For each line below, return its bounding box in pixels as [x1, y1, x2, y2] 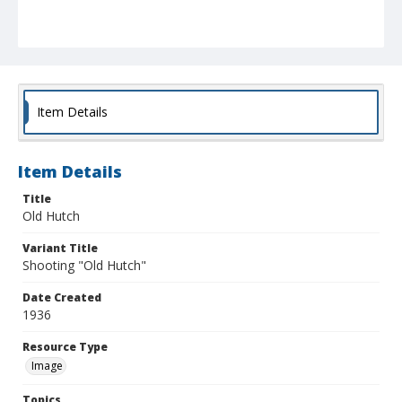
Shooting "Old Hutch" [22, 257, 146, 275]
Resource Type [22, 339, 108, 355]
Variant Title [22, 240, 98, 257]
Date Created [22, 290, 101, 306]
